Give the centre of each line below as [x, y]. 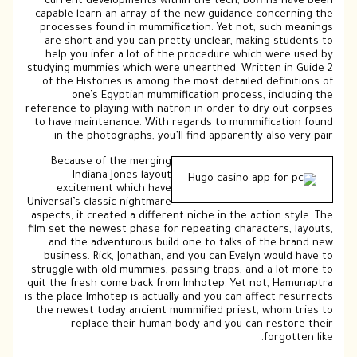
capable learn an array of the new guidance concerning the [184, 16]
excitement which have [114, 189]
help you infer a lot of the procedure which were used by [189, 56]
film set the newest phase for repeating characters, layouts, [180, 230]
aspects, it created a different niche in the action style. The [182, 216]
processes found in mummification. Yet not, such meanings [186, 29]
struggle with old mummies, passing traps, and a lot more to [182, 271]
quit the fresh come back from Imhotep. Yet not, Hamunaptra [180, 284]
